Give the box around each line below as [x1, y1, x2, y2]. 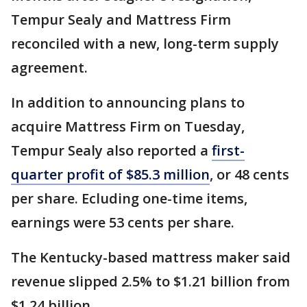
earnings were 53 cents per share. [11, 213, 234, 232]
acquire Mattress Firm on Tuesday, [11, 117, 245, 136]
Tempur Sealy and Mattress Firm [11, 10, 231, 29]
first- [212, 141, 245, 160]
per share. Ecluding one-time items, [11, 189, 247, 208]
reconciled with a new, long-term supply [11, 34, 279, 53]
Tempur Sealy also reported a [11, 141, 212, 160]
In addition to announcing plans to [11, 93, 245, 112]
